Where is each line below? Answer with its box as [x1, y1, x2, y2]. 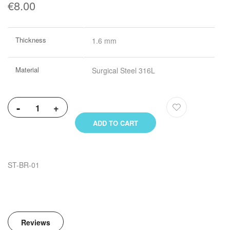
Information [7, 40, 44, 51]
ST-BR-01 [8, 160, 40, 170]
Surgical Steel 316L [92, 65, 155, 76]
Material [15, 65, 39, 75]
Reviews [21, 217, 50, 228]
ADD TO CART [93, 118, 138, 128]
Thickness [15, 35, 46, 45]
